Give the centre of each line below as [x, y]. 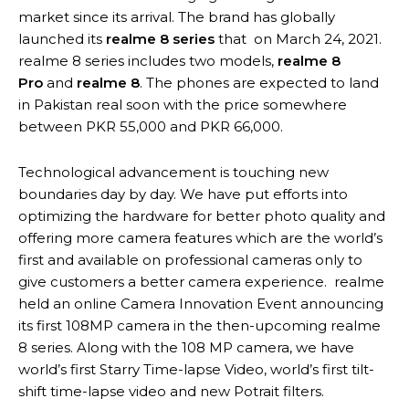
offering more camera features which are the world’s [200, 238]
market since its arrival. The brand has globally [177, 17]
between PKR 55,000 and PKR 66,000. [151, 127]
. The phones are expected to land [259, 83]
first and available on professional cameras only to [190, 260]
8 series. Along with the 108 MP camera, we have [186, 348]
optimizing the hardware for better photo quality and [202, 216]
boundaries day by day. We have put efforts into [183, 194]
